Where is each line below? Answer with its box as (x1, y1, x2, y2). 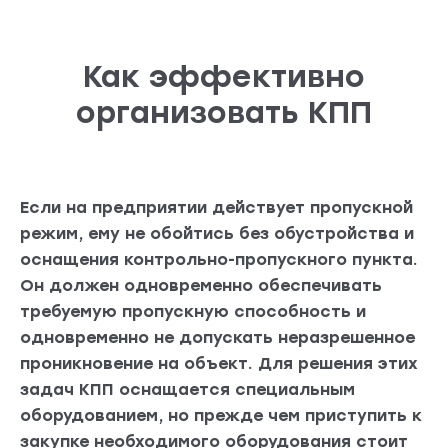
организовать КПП (76, 94, 372, 132)
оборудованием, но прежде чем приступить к (20, 406, 422, 426)
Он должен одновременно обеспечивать (20, 276, 382, 296)
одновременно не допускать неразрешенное (20, 328, 415, 348)
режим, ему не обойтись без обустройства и (20, 224, 414, 244)
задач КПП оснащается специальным (20, 380, 355, 400)
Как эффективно (83, 58, 365, 96)
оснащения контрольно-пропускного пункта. (20, 250, 418, 270)
